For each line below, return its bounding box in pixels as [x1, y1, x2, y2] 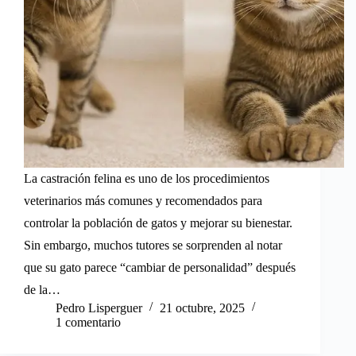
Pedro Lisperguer [56, 300, 142, 315]
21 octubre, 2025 [160, 300, 245, 315]
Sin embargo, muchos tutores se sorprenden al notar [24, 238, 282, 252]
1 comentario [56, 315, 121, 329]
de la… [24, 282, 60, 296]
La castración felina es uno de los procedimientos [24, 171, 269, 185]
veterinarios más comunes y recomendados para [24, 193, 262, 207]
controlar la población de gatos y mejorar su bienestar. [24, 215, 292, 230]
